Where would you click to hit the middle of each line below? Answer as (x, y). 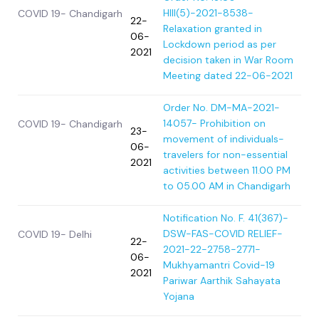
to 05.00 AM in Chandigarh (227, 186)
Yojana (179, 297)
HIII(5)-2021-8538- (208, 13)
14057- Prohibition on (214, 124)
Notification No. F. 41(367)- (226, 218)
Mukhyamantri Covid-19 (219, 265)
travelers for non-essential (225, 155)
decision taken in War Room (228, 60)
